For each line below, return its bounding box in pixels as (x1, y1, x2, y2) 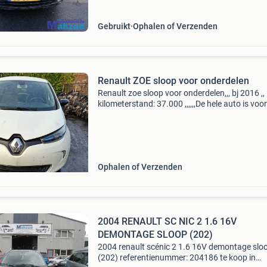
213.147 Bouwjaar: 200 (97, 4, 184, 13)
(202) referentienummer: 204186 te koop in (97, 253, 256, 262)
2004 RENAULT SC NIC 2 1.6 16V (97, 216, 237, 227)
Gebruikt (97, 21, 131, 31)
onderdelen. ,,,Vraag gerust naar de (97, 110, 226, 119)
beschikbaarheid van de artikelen (97, 120, 218, 130)
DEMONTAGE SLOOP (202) (97, 229, 213, 240)
